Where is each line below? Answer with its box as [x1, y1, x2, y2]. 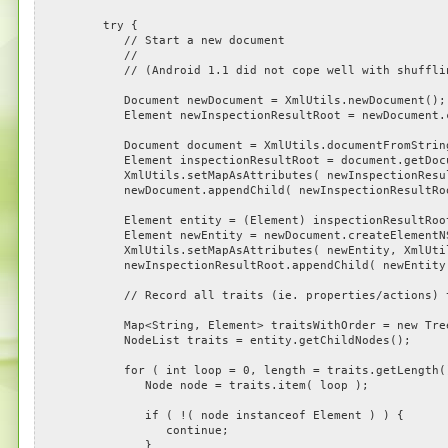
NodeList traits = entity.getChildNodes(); [39, 334, 411, 347]
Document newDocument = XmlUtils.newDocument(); [39, 94, 446, 107]
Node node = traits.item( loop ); [39, 379, 369, 392]
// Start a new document [39, 34, 285, 47]
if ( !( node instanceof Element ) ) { [39, 409, 404, 422]
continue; [39, 424, 229, 437]
